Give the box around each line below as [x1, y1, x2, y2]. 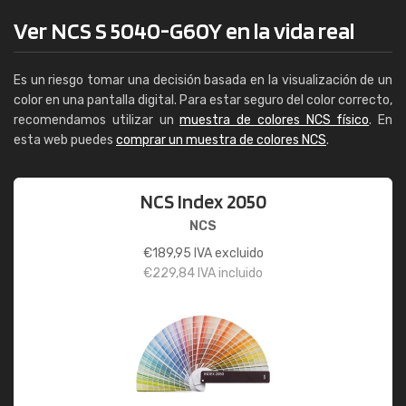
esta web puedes [14, 132, 116, 148]
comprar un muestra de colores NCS [116, 132, 326, 148]
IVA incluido [195, 266, 263, 281]
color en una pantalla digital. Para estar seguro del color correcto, [14, 92, 392, 108]
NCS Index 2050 [140, 189, 266, 213]
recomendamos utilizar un [14, 112, 180, 128]
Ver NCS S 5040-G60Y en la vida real [14, 16, 354, 44]
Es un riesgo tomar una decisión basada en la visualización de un [14, 72, 392, 88]
